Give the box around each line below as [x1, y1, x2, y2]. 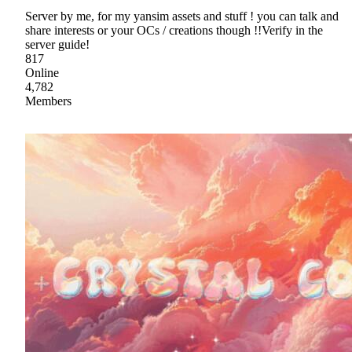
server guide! [25, 37, 90, 51]
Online [25, 65, 59, 79]
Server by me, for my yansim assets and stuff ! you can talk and [25, 9, 339, 23]
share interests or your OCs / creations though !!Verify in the [25, 23, 323, 37]
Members [25, 93, 71, 108]
